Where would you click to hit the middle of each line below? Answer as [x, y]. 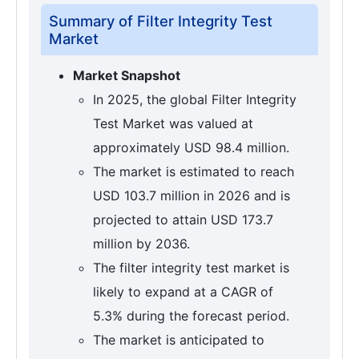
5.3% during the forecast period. [191, 315]
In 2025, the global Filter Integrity [195, 99]
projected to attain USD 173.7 [183, 219]
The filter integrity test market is [191, 267]
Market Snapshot [127, 75]
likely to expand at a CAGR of [183, 291]
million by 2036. [141, 243]
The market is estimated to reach [194, 171]
